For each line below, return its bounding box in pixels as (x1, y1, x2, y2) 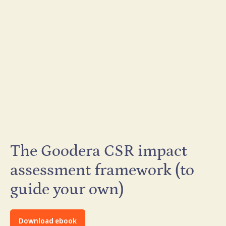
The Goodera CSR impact (10, 142, 187, 160)
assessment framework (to (10, 161, 194, 180)
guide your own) (10, 180, 124, 199)
